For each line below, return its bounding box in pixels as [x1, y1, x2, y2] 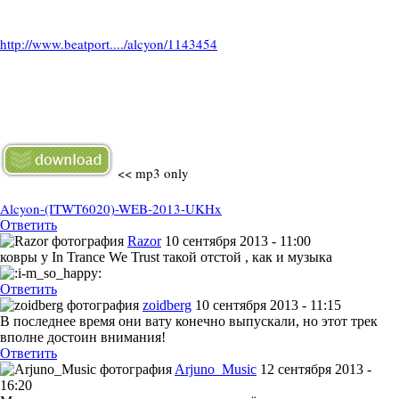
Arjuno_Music [175, 362, 256, 377]
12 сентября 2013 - [260, 362, 371, 377]
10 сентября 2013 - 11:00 [165, 233, 311, 248]
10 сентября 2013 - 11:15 [195, 297, 341, 313]
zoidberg [142, 297, 191, 313]
